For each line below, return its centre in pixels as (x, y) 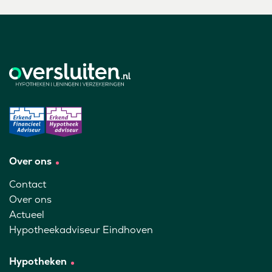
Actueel (27, 215)
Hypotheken (38, 262)
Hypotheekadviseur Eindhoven (81, 230)
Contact (28, 185)
